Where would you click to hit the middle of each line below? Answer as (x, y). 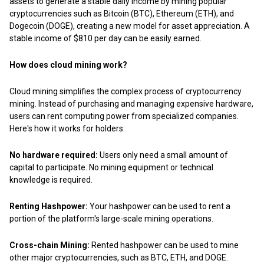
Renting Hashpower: (49, 207)
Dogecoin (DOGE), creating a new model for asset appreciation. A (130, 26)
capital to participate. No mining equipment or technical (111, 168)
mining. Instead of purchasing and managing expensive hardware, (131, 104)
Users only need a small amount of (163, 155)
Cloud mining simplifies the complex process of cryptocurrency (126, 92)
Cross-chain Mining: (49, 245)
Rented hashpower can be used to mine (164, 245)
